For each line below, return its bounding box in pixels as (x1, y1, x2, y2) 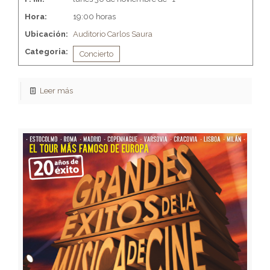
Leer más (40, 86, 74, 95)
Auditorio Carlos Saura (73, 29, 152, 39)
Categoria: (25, 46, 68, 56)
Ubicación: (25, 29, 68, 39)
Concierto (80, 49, 113, 58)
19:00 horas (73, 11, 116, 21)
